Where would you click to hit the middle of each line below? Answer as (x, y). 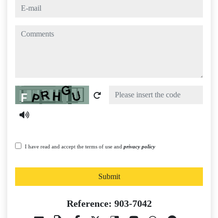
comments (30, 31)
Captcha (27, 91)
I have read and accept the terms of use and (74, 147)
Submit (109, 177)
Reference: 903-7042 (109, 204)
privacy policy (139, 147)
